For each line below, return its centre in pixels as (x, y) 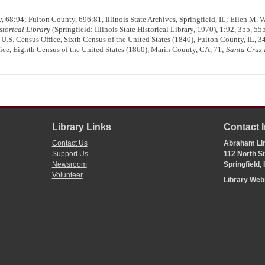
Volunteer (67, 175)
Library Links (81, 127)
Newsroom (69, 165)
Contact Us (70, 143)
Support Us (70, 154)
